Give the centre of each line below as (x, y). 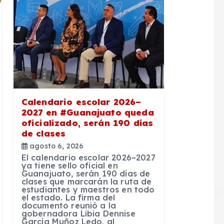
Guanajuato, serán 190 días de (86, 173)
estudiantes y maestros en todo (88, 189)
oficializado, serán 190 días (87, 122)
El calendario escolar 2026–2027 (88, 157)
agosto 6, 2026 (55, 146)
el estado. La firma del (68, 197)
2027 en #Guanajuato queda (87, 112)
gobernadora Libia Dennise (78, 213)
